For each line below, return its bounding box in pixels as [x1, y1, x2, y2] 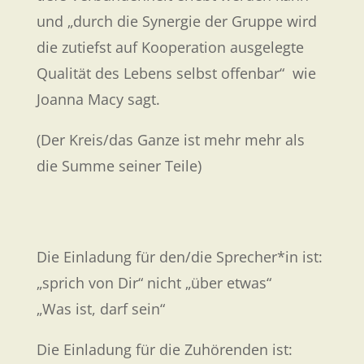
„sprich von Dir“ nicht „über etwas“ [36, 272, 271, 292]
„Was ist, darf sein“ [36, 298, 165, 318]
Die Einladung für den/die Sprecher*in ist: [36, 246, 323, 266]
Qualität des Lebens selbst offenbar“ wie [36, 63, 316, 83]
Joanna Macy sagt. [36, 89, 160, 109]
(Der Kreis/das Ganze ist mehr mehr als [36, 129, 305, 149]
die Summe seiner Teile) [36, 155, 201, 175]
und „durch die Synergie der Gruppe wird [36, 11, 317, 31]
